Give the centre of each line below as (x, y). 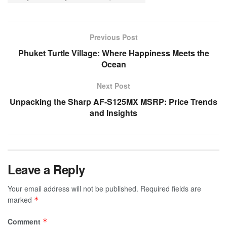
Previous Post (113, 37)
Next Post (113, 85)
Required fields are (171, 188)
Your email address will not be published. (73, 188)
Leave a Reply (46, 169)
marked (21, 199)
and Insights (113, 112)
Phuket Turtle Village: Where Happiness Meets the (113, 53)
